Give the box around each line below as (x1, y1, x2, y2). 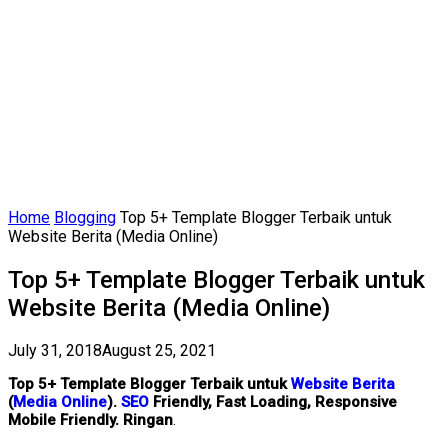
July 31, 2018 (8, 341, 102, 361)
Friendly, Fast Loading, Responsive (149, 393, 397, 412)
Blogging (54, 207, 116, 227)
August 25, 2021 (102, 341, 216, 361)
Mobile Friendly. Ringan (8, 411, 173, 430)
